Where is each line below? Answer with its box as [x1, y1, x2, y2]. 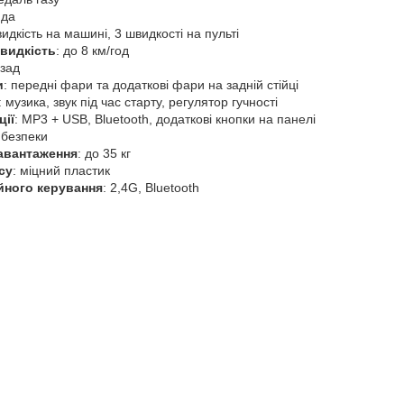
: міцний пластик [13, 163, 110, 179]
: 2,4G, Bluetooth [103, 180, 199, 196]
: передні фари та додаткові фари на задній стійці [4, 78, 298, 93]
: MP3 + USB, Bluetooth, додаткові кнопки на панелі [14, 112, 316, 127]
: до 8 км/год [56, 43, 129, 59]
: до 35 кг [78, 146, 131, 161]
